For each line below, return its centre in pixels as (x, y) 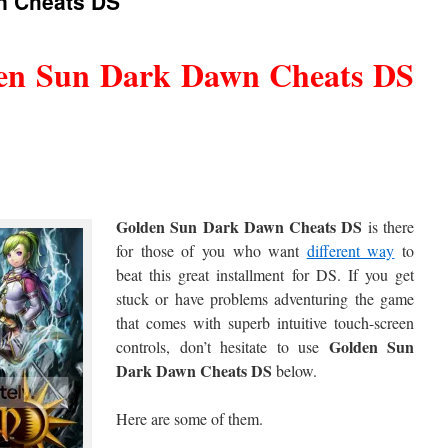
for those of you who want (211, 250)
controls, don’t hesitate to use (222, 346)
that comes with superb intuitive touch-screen (265, 322)
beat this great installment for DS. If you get (265, 274)
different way (350, 250)
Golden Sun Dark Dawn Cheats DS (242, 226)
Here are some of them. (189, 418)
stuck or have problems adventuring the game (265, 298)
